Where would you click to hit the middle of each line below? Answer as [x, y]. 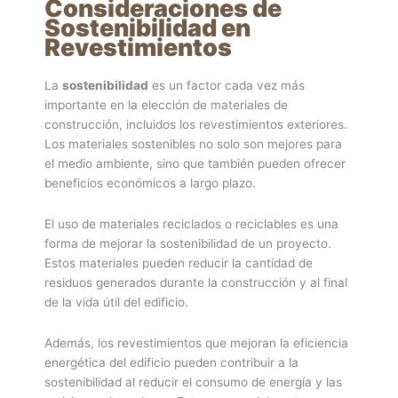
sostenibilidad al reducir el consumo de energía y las [193, 382]
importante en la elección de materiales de [166, 105]
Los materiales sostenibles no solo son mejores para [193, 144]
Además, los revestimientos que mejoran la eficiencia [196, 343]
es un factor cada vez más [227, 86]
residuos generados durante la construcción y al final [196, 283]
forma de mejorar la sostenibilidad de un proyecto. [188, 244]
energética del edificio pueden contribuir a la [171, 363]
